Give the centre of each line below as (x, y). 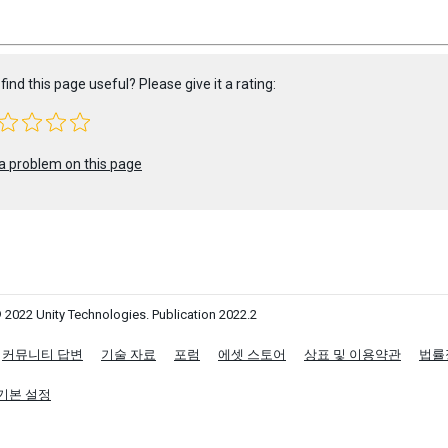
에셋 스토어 (252, 354)
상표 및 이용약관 (352, 354)
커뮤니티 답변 (42, 354)
